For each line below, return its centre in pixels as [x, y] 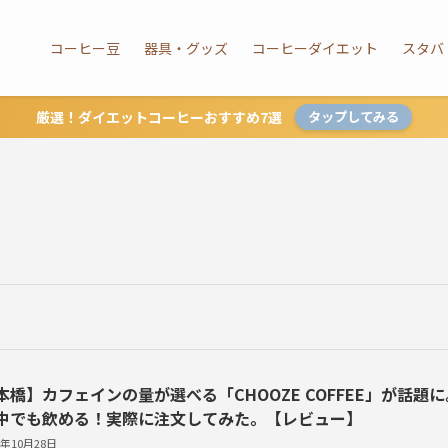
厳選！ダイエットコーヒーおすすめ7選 [158, 117]
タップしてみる [354, 116]
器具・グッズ [186, 48]
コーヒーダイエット [315, 48]
